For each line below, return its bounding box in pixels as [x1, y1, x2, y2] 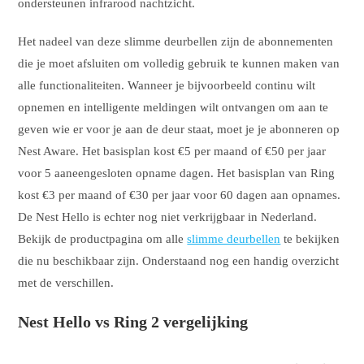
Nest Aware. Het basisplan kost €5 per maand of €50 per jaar [18, 144, 327, 158]
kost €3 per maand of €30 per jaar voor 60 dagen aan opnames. [18, 188, 341, 201]
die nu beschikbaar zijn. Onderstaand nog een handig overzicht [18, 253, 340, 267]
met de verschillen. [18, 275, 115, 289]
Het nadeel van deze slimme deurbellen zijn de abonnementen [18, 34, 334, 48]
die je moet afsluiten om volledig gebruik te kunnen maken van [18, 56, 340, 70]
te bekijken [280, 232, 340, 245]
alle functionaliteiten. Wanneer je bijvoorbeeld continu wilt [18, 78, 316, 92]
